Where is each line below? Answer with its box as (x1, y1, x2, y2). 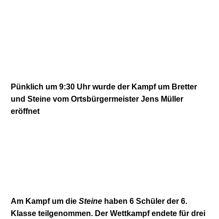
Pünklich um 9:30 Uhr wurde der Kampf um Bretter (11, 82, 197, 91)
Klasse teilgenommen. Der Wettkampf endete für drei (11, 209, 206, 218)
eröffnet (11, 107, 40, 115)
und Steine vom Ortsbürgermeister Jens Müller (11, 94, 184, 103)
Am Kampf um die (11, 197, 79, 205)
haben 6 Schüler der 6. (102, 197, 188, 205)
